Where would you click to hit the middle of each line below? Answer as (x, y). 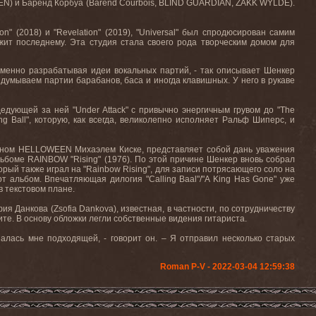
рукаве (282, 80)
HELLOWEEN (45, 150)
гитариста (225, 219)
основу (38, 219)
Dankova (97, 209)
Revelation (78, 32)
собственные (140, 219)
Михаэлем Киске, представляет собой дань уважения (185, 150)
